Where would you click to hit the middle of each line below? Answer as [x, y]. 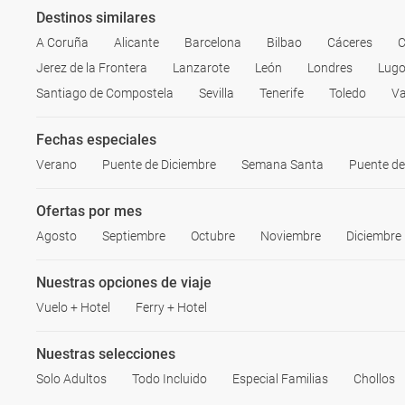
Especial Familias [280, 379]
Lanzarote [201, 68]
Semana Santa [283, 165]
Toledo [348, 93]
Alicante [137, 42]
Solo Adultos [71, 379]
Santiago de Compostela [105, 93]
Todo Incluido [170, 379]
